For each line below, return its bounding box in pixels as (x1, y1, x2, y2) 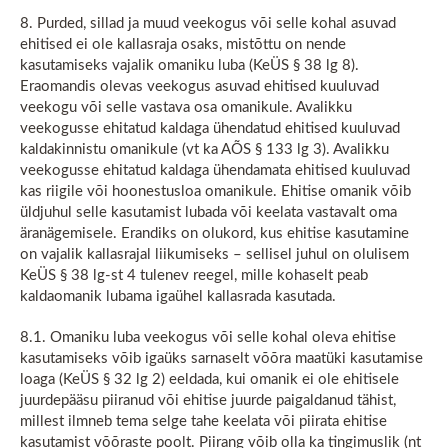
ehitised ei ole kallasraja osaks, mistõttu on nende (20, 37, 346, 52)
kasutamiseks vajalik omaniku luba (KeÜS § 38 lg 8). (20, 58, 359, 73)
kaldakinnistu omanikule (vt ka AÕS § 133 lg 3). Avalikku (20, 142, 389, 157)
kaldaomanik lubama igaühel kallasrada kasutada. (20, 289, 336, 304)
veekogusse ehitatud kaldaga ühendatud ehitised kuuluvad (20, 121, 400, 136)
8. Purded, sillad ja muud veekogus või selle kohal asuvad (20, 16, 396, 31)
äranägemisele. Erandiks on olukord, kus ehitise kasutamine (20, 226, 409, 241)
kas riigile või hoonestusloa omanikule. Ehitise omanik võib (20, 184, 411, 199)
